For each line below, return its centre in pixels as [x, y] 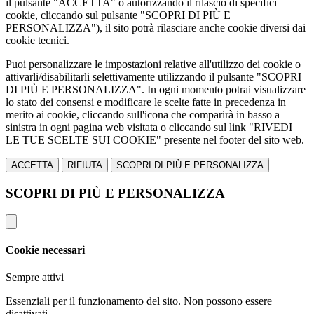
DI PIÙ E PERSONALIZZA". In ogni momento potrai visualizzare [156, 90]
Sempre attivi [35, 278]
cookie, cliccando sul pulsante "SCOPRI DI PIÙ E [118, 15]
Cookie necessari [45, 250]
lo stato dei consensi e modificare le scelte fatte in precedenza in [146, 102]
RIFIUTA [85, 165]
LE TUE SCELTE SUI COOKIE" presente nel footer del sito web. [155, 140]
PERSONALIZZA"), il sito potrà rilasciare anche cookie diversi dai [156, 28]
